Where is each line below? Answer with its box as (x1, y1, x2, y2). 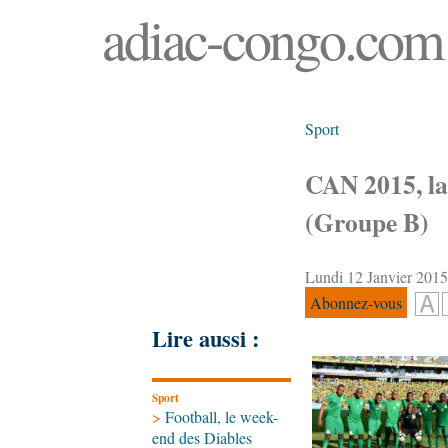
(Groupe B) (305, 202, 429, 241)
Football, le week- (165, 405, 278, 427)
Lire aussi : (152, 322, 259, 356)
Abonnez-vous (310, 292, 402, 314)
